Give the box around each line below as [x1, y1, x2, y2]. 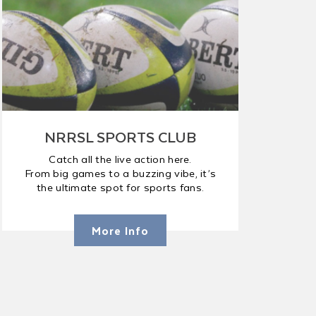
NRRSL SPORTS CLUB [44, 125, 197, 148]
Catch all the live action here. [49, 150, 192, 167]
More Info [92, 221, 150, 239]
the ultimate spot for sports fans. [37, 178, 205, 195]
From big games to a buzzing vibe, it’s [24, 164, 217, 181]
